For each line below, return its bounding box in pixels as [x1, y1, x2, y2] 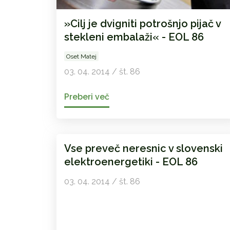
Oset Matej [66, 53, 97, 61]
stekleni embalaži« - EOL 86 [64, 31, 204, 44]
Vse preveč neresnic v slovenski [64, 142, 223, 155]
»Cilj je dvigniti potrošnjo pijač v [64, 17, 221, 30]
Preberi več [64, 92, 109, 102]
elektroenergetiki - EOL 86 [64, 156, 198, 168]
